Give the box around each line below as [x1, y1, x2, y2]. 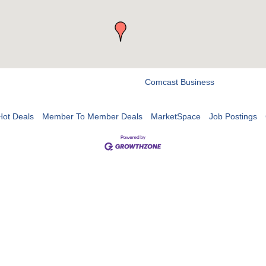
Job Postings [208, 112, 257, 122]
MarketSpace [150, 112, 201, 122]
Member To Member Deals [42, 112, 142, 122]
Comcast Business [145, 77, 214, 87]
